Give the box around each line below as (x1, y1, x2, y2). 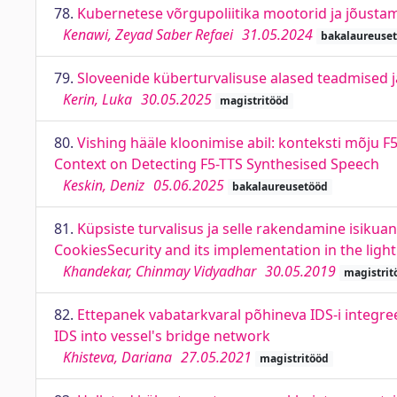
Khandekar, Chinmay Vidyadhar (63, 261, 256, 281)
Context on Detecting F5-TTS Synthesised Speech (54, 154, 379, 174)
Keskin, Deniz (63, 175, 144, 195)
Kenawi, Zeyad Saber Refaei (63, 25, 233, 44)
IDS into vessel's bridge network (54, 326, 270, 346)
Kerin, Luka (63, 90, 132, 109)
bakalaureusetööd (231, 179, 328, 194)
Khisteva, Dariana (63, 347, 172, 367)
